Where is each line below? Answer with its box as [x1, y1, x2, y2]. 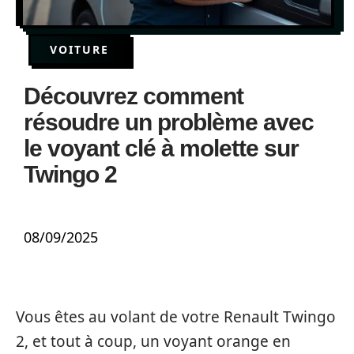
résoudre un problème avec [24, 109, 314, 135]
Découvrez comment [24, 83, 243, 109]
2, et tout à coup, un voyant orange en [16, 331, 291, 352]
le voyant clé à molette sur [24, 135, 299, 161]
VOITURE [50, 42, 109, 57]
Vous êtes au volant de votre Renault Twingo [16, 307, 336, 327]
